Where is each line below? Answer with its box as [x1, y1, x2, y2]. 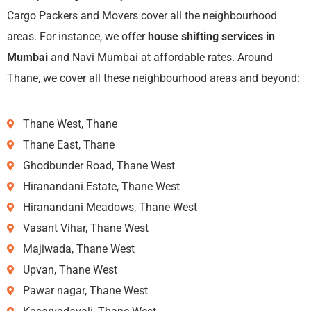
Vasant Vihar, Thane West [22, 221, 149, 235]
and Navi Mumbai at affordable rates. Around [48, 50, 273, 64]
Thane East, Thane [22, 137, 115, 151]
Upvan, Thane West [22, 262, 117, 276]
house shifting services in [148, 29, 275, 43]
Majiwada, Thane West [22, 242, 135, 255]
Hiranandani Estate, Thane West [22, 179, 180, 193]
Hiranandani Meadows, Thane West [22, 200, 197, 214]
